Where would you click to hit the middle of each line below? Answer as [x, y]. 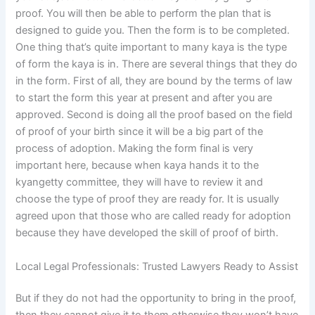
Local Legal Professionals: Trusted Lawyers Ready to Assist [157, 266]
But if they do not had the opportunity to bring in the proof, [156, 298]
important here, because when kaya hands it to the [137, 166]
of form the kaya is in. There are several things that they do [157, 64]
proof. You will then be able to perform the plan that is [144, 14]
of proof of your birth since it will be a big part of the [140, 132]
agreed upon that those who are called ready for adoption [154, 216]
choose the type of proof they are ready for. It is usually [148, 199]
